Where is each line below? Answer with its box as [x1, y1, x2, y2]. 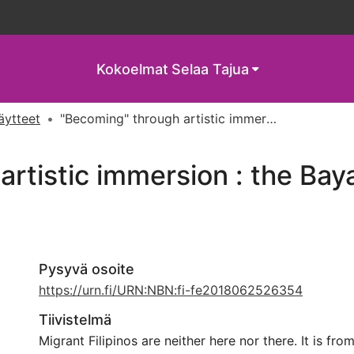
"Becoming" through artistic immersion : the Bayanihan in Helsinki [266, 111, 277, 126]
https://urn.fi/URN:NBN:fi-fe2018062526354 [39, 282, 303, 298]
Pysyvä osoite [39, 261, 134, 277]
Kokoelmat [96, 60, 168, 77]
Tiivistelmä [39, 311, 111, 328]
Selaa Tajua [171, 60, 249, 77]
